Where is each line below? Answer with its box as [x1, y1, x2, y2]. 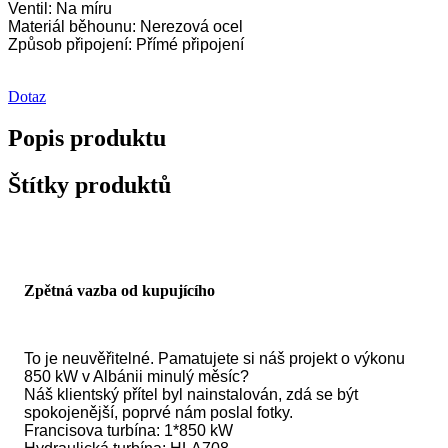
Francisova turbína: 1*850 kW [24, 422, 233, 440]
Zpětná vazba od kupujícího [24, 282, 215, 300]
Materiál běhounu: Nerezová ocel [8, 17, 243, 35]
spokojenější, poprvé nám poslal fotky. [24, 404, 293, 422]
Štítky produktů [8, 172, 171, 199]
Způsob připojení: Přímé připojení [8, 35, 244, 53]
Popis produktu [8, 125, 166, 152]
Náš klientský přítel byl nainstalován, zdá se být [24, 386, 358, 404]
